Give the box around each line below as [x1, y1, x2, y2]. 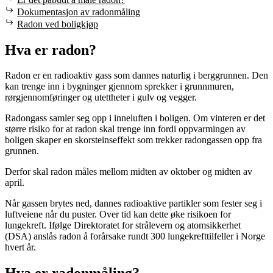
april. [5, 177, 24, 188]
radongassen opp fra [185, 135, 262, 146]
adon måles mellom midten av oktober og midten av [54, 166, 252, 177]
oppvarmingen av [179, 124, 246, 135]
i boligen [155, 113, 188, 124]
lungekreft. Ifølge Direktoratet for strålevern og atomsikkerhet [5, 220, 241, 231]
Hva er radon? [5, 41, 96, 58]
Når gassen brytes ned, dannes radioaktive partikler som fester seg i [5, 198, 262, 209]
